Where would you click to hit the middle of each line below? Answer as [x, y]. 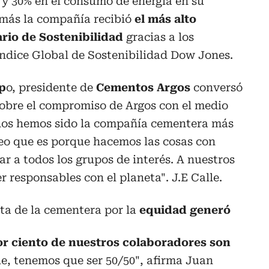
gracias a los [160, 37]
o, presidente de [51, 87]
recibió [113, 19]
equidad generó [183, 210]
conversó [216, 87]
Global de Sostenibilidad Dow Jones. [132, 55]
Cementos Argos [143, 87]
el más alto [164, 19]
